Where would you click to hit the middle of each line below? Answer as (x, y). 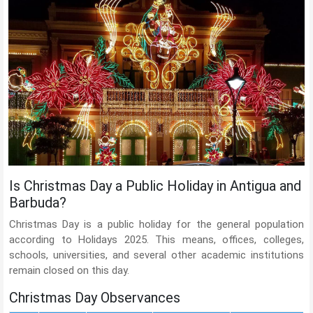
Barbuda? (38, 203)
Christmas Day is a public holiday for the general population (156, 225)
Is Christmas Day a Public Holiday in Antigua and (155, 186)
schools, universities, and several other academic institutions (156, 255)
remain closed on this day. (69, 271)
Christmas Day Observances (95, 298)
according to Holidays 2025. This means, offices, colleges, (156, 240)
